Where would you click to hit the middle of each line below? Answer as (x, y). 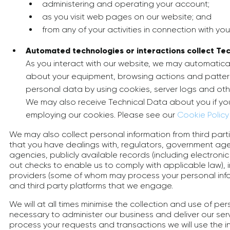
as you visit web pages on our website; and (127, 17)
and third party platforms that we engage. (91, 186)
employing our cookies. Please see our (101, 115)
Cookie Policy (203, 115)
